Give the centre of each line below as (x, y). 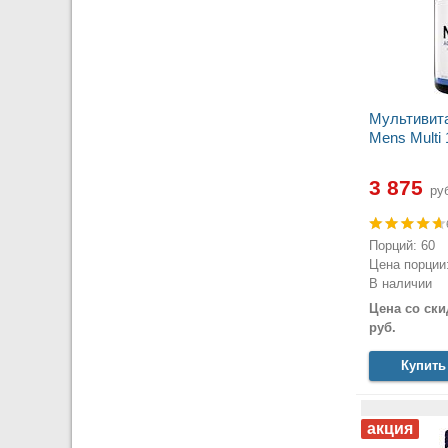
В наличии (400, 284)
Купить (423, 365)
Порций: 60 (401, 246)
